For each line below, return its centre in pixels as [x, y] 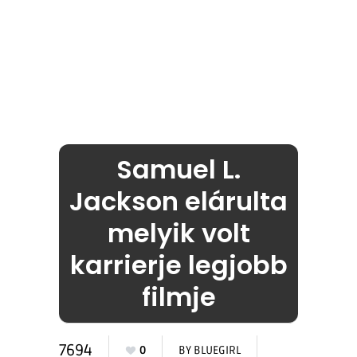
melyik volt [178, 233]
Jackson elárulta [178, 202]
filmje [178, 297]
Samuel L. [178, 170]
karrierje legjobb [178, 265]
